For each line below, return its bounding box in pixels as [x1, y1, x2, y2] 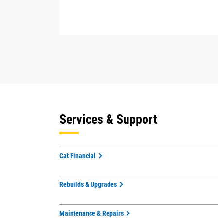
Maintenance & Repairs [59, 209, 124, 217]
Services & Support [59, 112, 157, 127]
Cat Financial [59, 152, 96, 160]
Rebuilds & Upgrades [59, 181, 117, 188]
